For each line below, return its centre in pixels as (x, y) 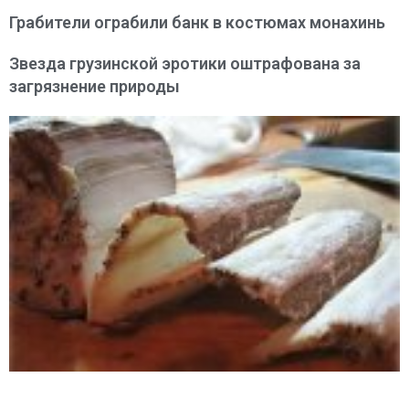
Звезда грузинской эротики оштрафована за (185, 64)
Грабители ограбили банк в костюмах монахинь (197, 23)
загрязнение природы (94, 87)
